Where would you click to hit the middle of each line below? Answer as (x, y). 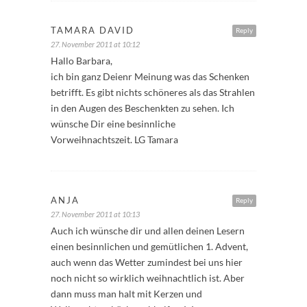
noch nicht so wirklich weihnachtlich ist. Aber (148, 278)
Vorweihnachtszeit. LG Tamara (114, 139)
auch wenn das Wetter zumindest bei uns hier (147, 262)
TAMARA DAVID (93, 30)
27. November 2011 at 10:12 (95, 44)
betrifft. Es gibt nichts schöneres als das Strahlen (153, 92)
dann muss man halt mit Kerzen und (126, 293)
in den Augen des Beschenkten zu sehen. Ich (143, 108)
